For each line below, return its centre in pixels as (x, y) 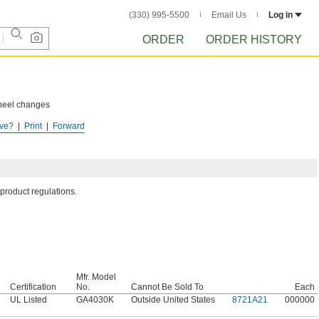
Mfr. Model (96, 277)
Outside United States (173, 300)
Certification (33, 287)
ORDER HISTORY (254, 40)
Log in (281, 15)
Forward (69, 126)
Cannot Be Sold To (167, 287)
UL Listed (28, 300)
